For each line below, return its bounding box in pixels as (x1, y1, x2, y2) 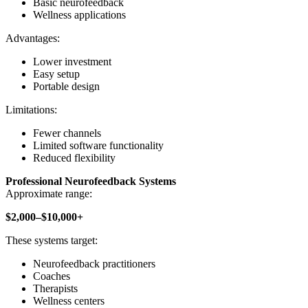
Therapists (33, 283, 78, 295)
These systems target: (5, 234, 98, 247)
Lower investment (33, 56, 111, 68)
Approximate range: (5, 188, 92, 200)
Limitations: (5, 104, 57, 116)
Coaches (33, 270, 70, 283)
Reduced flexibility (33, 152, 115, 164)
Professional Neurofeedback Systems (5, 175, 176, 188)
